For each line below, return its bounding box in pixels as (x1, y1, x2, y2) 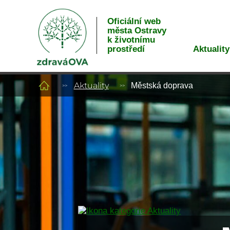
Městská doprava (131, 81, 193, 90)
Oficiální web (107, 16, 161, 26)
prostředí (107, 44, 145, 54)
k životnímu (107, 35, 155, 45)
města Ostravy (107, 26, 166, 35)
